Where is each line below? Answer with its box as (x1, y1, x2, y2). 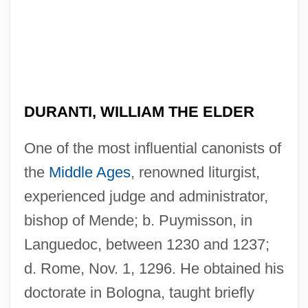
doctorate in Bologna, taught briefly (23, 283, 254, 301)
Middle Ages (48, 163, 131, 181)
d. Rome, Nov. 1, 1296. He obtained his (23, 259, 284, 277)
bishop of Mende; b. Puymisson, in (23, 211, 252, 229)
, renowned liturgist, (130, 163, 260, 181)
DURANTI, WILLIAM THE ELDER (23, 102, 254, 120)
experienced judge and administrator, (23, 187, 268, 205)
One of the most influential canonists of (23, 139, 281, 157)
